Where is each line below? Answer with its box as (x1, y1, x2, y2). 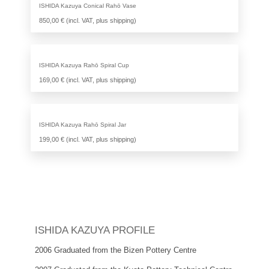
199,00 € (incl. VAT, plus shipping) (38, 136, 136, 144)
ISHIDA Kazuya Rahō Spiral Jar (38, 121, 126, 128)
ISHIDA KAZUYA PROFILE (35, 225, 156, 237)
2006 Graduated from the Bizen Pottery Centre (35, 246, 197, 255)
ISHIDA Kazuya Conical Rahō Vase (38, 2, 136, 10)
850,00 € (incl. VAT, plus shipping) (38, 17, 136, 25)
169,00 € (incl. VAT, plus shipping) (38, 76, 136, 84)
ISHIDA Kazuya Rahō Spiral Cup (38, 62, 129, 69)
